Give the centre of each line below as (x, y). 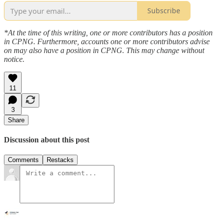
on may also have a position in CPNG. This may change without (104, 50)
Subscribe (164, 11)
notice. (14, 59)
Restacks (60, 160)
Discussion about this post (47, 140)
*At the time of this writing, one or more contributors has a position (108, 32)
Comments (23, 160)
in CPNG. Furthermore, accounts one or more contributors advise (107, 41)
